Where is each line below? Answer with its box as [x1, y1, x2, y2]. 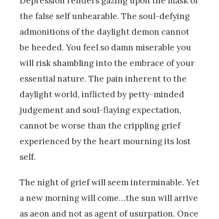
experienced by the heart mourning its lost [20, 135, 191, 147]
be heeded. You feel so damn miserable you [20, 42, 191, 53]
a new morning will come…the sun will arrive [20, 192, 198, 203]
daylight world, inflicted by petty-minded [20, 88, 184, 100]
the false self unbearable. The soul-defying [20, 10, 190, 22]
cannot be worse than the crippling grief [20, 120, 180, 131]
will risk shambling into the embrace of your [20, 57, 195, 68]
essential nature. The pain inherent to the [20, 73, 187, 84]
